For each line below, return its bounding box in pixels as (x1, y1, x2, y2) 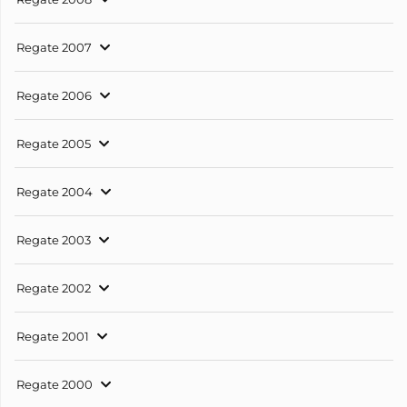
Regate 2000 (16, 377, 93, 392)
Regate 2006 (16, 88, 92, 104)
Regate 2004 (16, 184, 93, 200)
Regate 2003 (16, 233, 91, 248)
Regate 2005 (16, 136, 91, 152)
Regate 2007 (16, 40, 92, 55)
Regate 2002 (16, 281, 91, 296)
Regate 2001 (16, 329, 89, 344)
